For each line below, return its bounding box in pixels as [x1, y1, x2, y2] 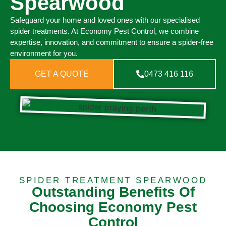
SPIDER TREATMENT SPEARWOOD [19, 176, 207, 186]
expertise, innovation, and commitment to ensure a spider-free [10, 38, 213, 47]
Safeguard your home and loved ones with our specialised [10, 16, 200, 25]
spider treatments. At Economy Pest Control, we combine [10, 27, 199, 36]
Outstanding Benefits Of [31, 184, 195, 200]
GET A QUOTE [34, 70, 89, 79]
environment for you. [10, 49, 78, 58]
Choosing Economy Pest [29, 199, 197, 215]
